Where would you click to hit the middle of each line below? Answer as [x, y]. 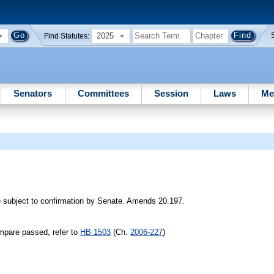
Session [171, 93]
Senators [33, 93]
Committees [103, 93]
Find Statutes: [67, 36]
